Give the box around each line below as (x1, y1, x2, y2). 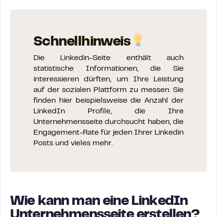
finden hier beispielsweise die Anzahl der (33, 97, 184, 105)
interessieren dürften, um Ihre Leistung (33, 76, 184, 83)
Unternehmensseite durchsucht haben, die (33, 119, 184, 126)
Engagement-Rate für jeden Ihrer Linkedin (33, 129, 184, 137)
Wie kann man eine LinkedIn (10, 196, 188, 208)
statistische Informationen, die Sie (33, 65, 184, 73)
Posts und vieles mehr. (33, 140, 113, 147)
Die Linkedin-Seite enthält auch (33, 55, 184, 62)
